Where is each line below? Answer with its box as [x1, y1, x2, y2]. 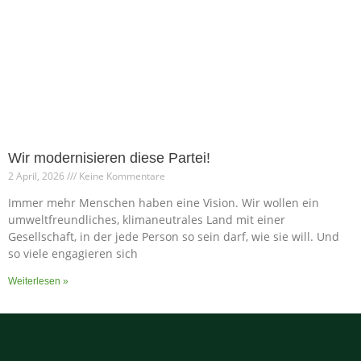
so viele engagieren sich [8, 246, 138, 262]
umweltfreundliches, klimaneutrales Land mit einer [8, 212, 285, 228]
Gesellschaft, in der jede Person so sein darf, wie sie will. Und [8, 229, 339, 245]
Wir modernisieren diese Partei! [8, 150, 210, 167]
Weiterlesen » [8, 276, 68, 288]
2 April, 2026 [8, 169, 67, 184]
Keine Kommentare [77, 169, 165, 184]
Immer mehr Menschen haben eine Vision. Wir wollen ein [8, 195, 319, 211]
